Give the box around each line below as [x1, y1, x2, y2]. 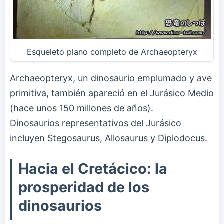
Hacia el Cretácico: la [18, 159, 167, 177]
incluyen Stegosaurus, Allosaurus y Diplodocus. [10, 132, 207, 143]
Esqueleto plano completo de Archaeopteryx [26, 46, 197, 57]
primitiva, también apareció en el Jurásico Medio [10, 87, 214, 98]
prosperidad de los [18, 178, 149, 196]
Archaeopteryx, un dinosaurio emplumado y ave [10, 72, 212, 83]
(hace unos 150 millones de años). [10, 102, 153, 113]
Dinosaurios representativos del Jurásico [10, 117, 181, 128]
